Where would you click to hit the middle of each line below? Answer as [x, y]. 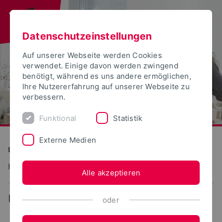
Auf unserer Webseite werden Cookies [92, 55]
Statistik [128, 118]
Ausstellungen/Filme [103, 198]
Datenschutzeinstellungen [87, 36]
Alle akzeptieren [111, 173]
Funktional [58, 118]
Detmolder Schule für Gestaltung [64, 149]
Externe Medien [68, 140]
